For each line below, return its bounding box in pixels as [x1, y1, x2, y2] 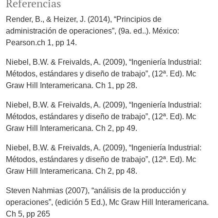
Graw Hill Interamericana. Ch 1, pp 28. [6, 81, 137, 90]
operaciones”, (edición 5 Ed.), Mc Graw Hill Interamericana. [6, 198, 209, 207]
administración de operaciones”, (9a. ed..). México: [6, 27, 179, 36]
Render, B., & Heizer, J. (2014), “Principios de [6, 15, 162, 24]
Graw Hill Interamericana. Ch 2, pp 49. [6, 124, 137, 133]
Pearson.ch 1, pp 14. [6, 38, 77, 47]
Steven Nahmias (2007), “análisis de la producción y [6, 186, 186, 195]
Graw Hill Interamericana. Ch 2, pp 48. [6, 167, 137, 176]
